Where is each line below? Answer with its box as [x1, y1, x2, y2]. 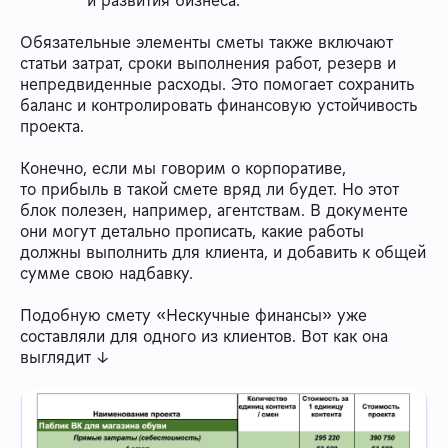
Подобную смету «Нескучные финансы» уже [20, 304, 367, 327]
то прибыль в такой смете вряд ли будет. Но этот [20, 178, 399, 201]
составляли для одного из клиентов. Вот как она [20, 325, 388, 348]
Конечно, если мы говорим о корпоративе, [20, 157, 346, 180]
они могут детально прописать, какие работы [20, 220, 364, 243]
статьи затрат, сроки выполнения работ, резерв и [20, 52, 396, 75]
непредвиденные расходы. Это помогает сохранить [20, 73, 414, 96]
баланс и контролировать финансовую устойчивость [20, 94, 417, 117]
